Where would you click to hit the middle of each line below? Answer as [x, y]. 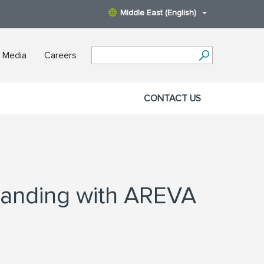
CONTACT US [172, 99]
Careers [60, 56]
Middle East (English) [158, 13]
